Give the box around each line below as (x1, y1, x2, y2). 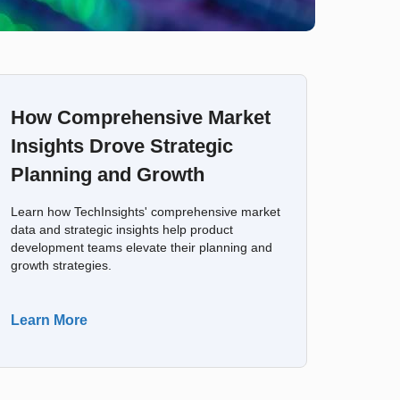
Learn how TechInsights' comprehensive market (10, 205, 280, 219)
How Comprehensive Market (10, 106, 271, 129)
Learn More (10, 312, 87, 328)
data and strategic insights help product (10, 223, 233, 237)
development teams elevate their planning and (10, 241, 272, 254)
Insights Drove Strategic (10, 135, 233, 157)
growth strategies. (10, 259, 112, 272)
